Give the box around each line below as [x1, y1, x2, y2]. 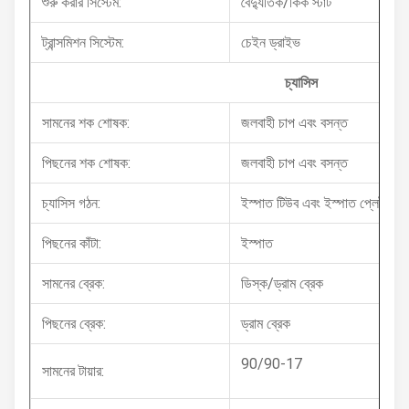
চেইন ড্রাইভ [241, 34, 300, 51]
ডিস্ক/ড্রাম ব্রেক [241, 275, 323, 292]
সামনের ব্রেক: [42, 275, 105, 292]
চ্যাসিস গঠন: [42, 194, 100, 212]
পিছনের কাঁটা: [42, 235, 101, 252]
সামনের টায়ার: [42, 362, 104, 380]
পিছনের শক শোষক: [42, 154, 131, 172]
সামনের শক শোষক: [42, 114, 130, 131]
